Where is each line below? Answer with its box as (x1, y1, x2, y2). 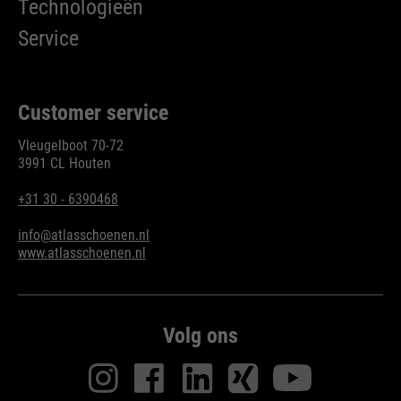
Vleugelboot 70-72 (18, 137, 124, 155)
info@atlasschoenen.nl (18, 226, 149, 244)
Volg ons (163, 323, 238, 349)
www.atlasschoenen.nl (18, 244, 146, 262)
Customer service (18, 100, 168, 126)
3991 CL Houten (18, 155, 111, 173)
